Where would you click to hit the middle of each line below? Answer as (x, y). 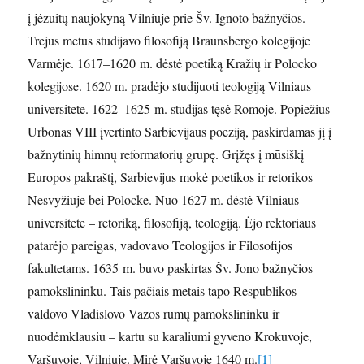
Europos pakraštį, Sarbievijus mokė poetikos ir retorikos (171, 177)
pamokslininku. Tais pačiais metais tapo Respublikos (162, 290)
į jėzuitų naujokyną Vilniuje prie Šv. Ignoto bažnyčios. (167, 17)
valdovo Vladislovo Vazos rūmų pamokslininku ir (154, 313)
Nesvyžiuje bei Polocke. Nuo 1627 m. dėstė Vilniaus (164, 199)
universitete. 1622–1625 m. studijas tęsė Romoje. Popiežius (179, 108)
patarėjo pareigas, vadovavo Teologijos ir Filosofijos (160, 245)
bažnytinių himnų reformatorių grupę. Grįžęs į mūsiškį (166, 154)
